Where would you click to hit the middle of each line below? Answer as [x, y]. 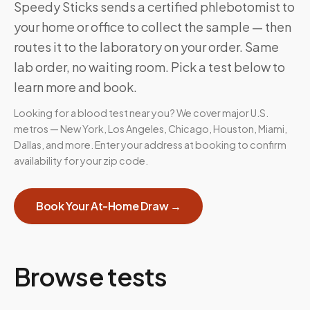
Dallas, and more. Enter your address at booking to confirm [150, 145]
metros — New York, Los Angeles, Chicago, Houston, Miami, [151, 129]
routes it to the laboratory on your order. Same [146, 47]
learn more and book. [75, 87]
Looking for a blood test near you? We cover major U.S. [141, 113]
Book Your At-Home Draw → [109, 206]
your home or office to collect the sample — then [153, 27]
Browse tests [91, 276]
